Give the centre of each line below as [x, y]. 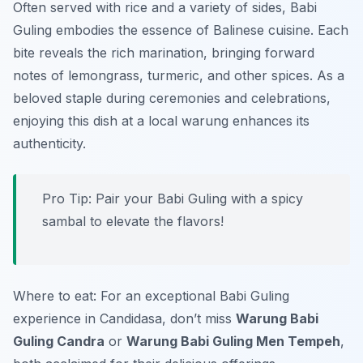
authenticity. [49, 144]
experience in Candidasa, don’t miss [124, 319]
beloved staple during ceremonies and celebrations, [172, 98]
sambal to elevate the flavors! [133, 222]
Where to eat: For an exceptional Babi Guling [151, 296]
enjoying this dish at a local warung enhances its [161, 121]
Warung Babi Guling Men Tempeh [233, 342]
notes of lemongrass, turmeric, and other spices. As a [179, 76]
